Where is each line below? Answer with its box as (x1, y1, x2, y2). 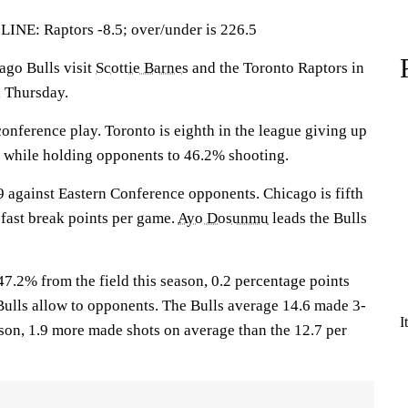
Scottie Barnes (96, 59, 189, 76)
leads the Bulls (269, 209, 367, 227)
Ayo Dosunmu (178, 209, 269, 227)
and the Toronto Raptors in (189, 59, 364, 76)
